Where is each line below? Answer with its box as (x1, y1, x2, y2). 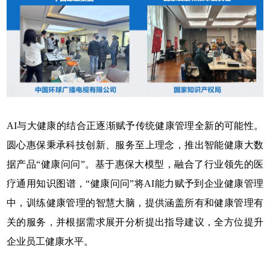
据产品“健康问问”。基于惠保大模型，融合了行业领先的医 (7, 159, 263, 170)
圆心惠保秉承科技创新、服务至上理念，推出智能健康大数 (7, 140, 263, 151)
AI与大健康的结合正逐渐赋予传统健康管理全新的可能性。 (7, 121, 263, 131)
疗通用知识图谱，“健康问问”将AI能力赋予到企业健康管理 (7, 178, 263, 189)
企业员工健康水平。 (7, 236, 94, 247)
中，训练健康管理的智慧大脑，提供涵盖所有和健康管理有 (7, 198, 263, 209)
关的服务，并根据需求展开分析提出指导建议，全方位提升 (7, 217, 263, 228)
